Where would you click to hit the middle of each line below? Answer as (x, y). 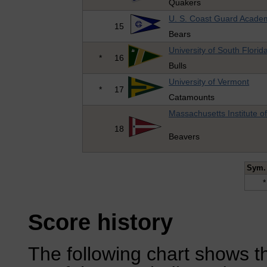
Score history (100, 222)
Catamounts (192, 97)
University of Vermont (209, 82)
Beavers (184, 137)
